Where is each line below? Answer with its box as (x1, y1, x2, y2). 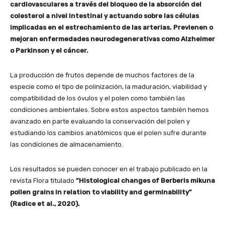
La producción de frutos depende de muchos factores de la (10, 71, 194, 79)
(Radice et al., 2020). (10, 199, 80, 207)
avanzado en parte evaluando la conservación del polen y (10, 117, 190, 125)
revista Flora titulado (10, 176, 76, 184)
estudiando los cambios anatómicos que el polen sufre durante (10, 129, 206, 137)
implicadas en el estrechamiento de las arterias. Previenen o (10, 23, 213, 31)
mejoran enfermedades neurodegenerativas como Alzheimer (10, 35, 215, 43)
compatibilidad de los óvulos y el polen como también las (10, 94, 185, 102)
